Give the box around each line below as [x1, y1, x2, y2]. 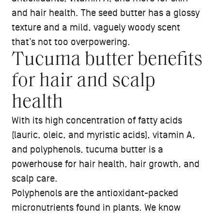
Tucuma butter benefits [12, 50, 202, 70]
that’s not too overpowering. [12, 37, 130, 48]
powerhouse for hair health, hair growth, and [12, 159, 200, 170]
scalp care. [12, 173, 60, 185]
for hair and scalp [12, 72, 155, 92]
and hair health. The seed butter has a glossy [12, 8, 200, 19]
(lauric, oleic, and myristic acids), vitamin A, [12, 130, 195, 141]
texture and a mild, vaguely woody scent [12, 22, 180, 33]
